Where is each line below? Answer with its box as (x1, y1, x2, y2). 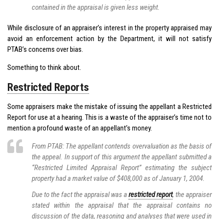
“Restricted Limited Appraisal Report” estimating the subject (32, 163, 212, 172)
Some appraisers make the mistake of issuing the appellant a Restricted (7, 102, 212, 111)
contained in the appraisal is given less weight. (32, 2, 160, 12)
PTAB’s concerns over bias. (7, 44, 83, 54)
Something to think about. (7, 63, 81, 72)
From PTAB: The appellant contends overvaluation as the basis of (32, 141, 212, 151)
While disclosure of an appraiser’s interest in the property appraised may (7, 23, 212, 32)
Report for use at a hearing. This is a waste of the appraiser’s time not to (7, 112, 212, 122)
